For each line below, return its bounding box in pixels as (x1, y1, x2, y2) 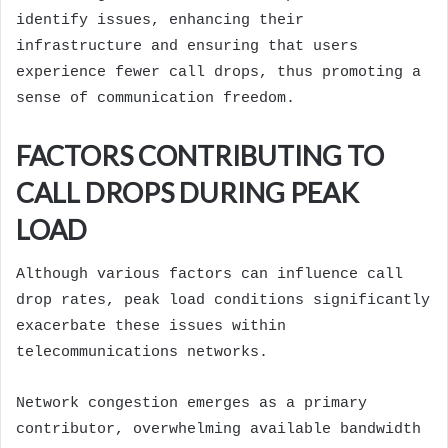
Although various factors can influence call (16, 265, 403, 283)
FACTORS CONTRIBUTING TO (16, 139, 384, 173)
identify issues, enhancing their (16, 12, 304, 30)
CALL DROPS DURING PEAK (16, 176, 359, 210)
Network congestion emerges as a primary (16, 394, 367, 412)
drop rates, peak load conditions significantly (16, 291, 430, 309)
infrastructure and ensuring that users (16, 38, 358, 56)
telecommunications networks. (16, 343, 268, 361)
